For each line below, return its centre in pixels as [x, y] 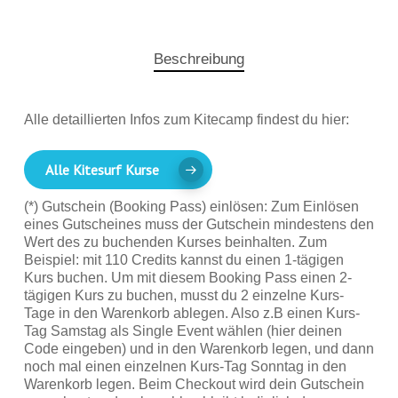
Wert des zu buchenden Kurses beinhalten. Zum [175, 243]
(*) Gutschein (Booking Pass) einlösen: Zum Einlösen [191, 207]
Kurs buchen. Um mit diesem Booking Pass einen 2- [187, 278]
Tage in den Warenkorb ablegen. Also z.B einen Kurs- [191, 314]
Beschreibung [199, 60]
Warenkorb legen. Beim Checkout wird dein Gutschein [194, 385]
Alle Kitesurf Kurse [102, 170]
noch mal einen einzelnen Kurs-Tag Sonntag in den [185, 367]
